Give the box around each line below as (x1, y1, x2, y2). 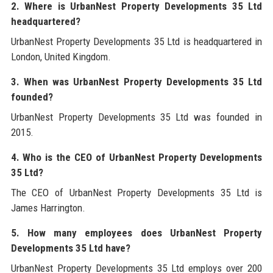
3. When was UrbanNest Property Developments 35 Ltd (10, 76, 263, 88)
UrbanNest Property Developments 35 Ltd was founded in (10, 111, 263, 124)
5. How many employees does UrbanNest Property (10, 227, 263, 239)
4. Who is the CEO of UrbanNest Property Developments (10, 151, 263, 164)
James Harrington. (10, 202, 85, 214)
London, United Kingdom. (10, 51, 111, 63)
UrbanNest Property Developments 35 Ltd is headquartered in (10, 35, 263, 48)
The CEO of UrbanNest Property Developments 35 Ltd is (10, 186, 263, 199)
